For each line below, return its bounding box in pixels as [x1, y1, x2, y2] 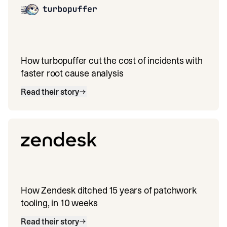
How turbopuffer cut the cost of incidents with [21, 54, 203, 67]
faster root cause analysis [21, 67, 124, 80]
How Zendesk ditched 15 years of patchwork [21, 184, 197, 197]
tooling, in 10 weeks [21, 197, 98, 209]
